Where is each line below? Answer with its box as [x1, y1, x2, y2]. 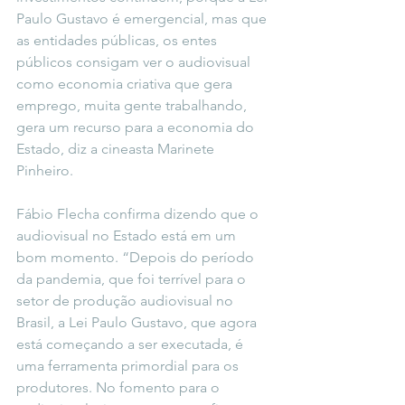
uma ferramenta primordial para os [16, 357, 242, 374]
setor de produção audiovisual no [16, 292, 237, 309]
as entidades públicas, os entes [16, 32, 221, 49]
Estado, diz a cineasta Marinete [16, 140, 218, 157]
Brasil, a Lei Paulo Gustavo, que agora [16, 314, 260, 331]
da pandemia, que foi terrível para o [16, 270, 250, 287]
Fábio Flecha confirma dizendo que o [16, 205, 262, 222]
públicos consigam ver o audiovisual [16, 53, 254, 71]
